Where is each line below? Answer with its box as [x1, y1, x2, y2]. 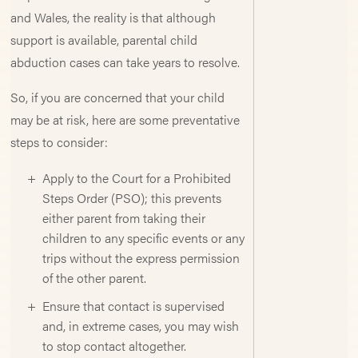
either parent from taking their [42, 209, 206, 227]
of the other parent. [42, 268, 147, 287]
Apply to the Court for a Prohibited [42, 169, 232, 187]
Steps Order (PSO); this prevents [42, 189, 222, 207]
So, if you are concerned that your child [10, 88, 225, 106]
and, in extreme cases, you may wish [42, 316, 240, 335]
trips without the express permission [42, 249, 241, 267]
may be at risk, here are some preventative [10, 110, 241, 129]
